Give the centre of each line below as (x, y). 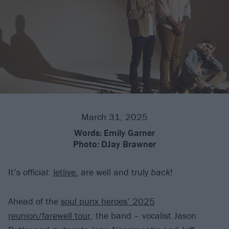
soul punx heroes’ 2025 (108, 201)
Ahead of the (35, 201)
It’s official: (31, 172)
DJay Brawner (129, 144)
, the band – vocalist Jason (143, 215)
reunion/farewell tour (49, 215)
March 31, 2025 (114, 117)
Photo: (86, 144)
